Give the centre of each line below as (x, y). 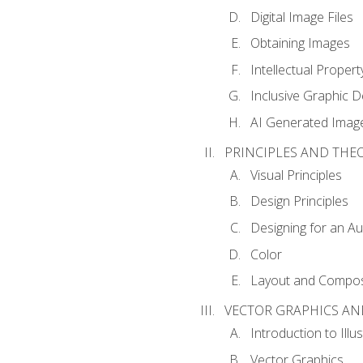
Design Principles (299, 201)
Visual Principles (296, 175)
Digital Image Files (301, 17)
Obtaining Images (300, 43)
